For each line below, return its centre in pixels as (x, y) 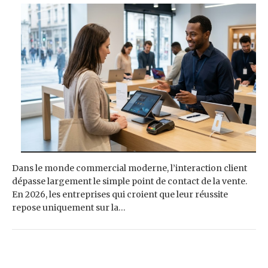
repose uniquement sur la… (69, 207)
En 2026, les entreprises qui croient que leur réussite (120, 194)
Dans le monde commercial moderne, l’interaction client (130, 168)
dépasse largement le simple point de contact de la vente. (130, 181)
